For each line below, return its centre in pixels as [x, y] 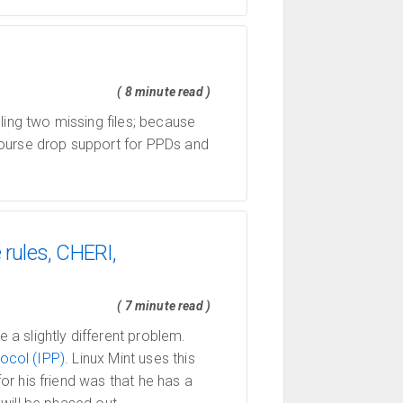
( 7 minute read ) [164, 306]
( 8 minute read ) [164, 92]
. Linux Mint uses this [130, 358]
